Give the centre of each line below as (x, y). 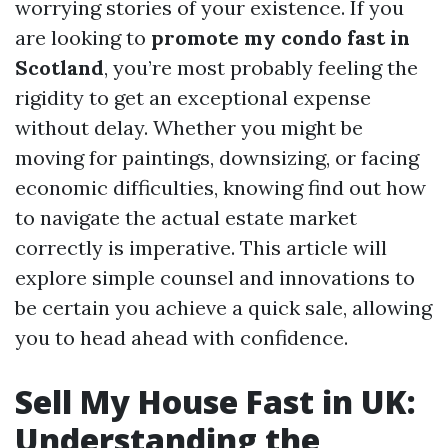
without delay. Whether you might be (189, 127)
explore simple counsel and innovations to (215, 277)
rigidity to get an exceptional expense (193, 97)
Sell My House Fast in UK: (215, 401)
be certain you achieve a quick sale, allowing (223, 307)
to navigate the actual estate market (186, 217)
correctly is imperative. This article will (201, 247)
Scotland (59, 67)
